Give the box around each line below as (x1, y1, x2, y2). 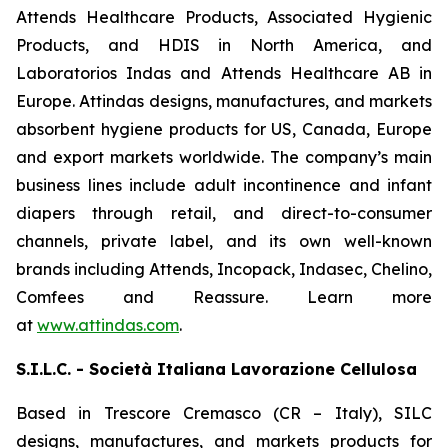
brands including (16, 259, 149, 279)
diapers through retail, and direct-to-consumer (16, 203, 432, 223)
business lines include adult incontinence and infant (16, 175, 432, 195)
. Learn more (265, 287, 432, 307)
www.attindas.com (37, 315, 179, 335)
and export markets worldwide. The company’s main (16, 147, 432, 167)
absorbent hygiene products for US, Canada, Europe (16, 119, 432, 139)
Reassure (193, 287, 265, 307)
